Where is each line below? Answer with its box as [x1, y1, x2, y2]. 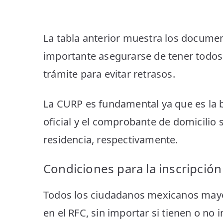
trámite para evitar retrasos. [43, 67, 175, 81]
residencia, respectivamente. [43, 132, 178, 146]
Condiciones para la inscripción [43, 160, 222, 177]
